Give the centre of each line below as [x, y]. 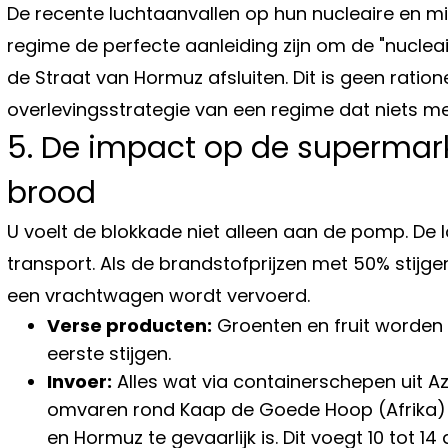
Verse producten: [129, 325]
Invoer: [79, 381]
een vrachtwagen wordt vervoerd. [158, 295]
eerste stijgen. [109, 353]
